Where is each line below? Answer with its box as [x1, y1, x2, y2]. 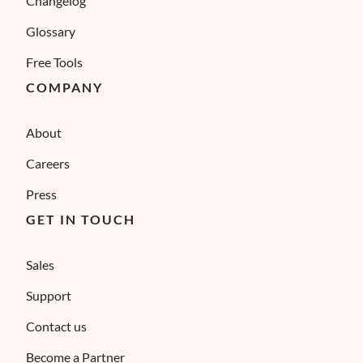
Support [26, 288, 71, 303]
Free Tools [26, 54, 83, 70]
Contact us [26, 318, 87, 334]
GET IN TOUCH [26, 211, 136, 227]
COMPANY [26, 79, 104, 95]
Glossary [26, 23, 75, 39]
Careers [26, 156, 70, 171]
